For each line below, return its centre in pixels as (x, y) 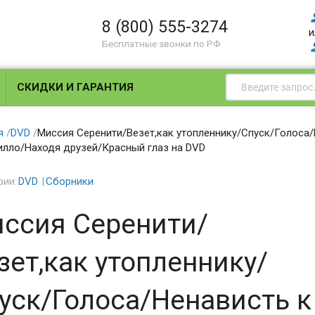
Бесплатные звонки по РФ (162, 44)
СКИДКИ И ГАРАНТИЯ (76, 87)
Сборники (69, 181)
